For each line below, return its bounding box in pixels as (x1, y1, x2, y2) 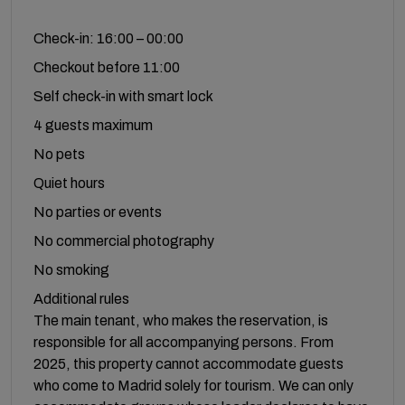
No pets (33, 146, 85, 162)
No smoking (33, 262, 109, 278)
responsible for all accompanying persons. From (33, 334, 334, 350)
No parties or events (33, 204, 162, 220)
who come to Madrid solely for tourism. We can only (33, 378, 353, 393)
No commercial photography (33, 233, 214, 249)
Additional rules (33, 291, 129, 306)
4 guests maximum (33, 118, 153, 133)
